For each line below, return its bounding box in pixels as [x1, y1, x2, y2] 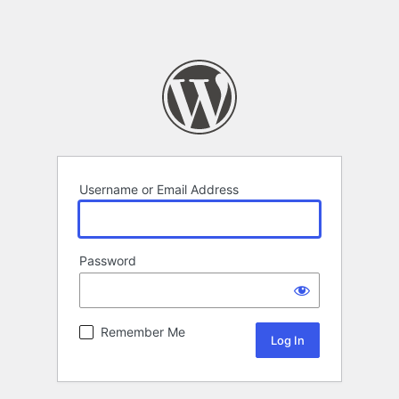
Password [79, 253, 136, 269]
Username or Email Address [79, 182, 239, 198]
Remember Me [101, 324, 185, 340]
